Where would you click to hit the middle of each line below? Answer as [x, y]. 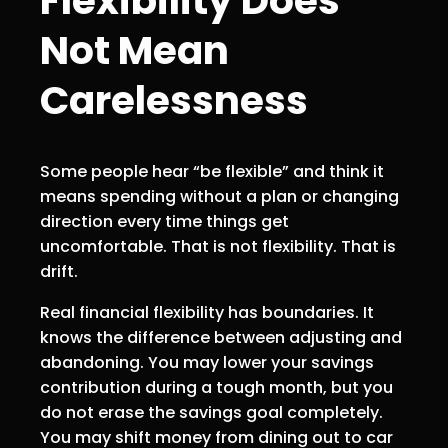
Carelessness [174, 101]
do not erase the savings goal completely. [211, 412]
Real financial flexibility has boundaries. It [207, 312]
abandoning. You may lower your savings [207, 362]
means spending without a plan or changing [219, 196]
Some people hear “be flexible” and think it [212, 171]
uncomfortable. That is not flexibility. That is [218, 246]
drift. [59, 271]
